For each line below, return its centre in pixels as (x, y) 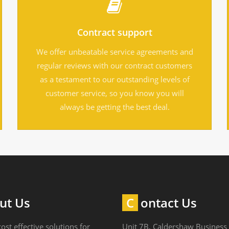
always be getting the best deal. (114, 107)
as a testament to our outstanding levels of (114, 79)
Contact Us (169, 202)
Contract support (114, 32)
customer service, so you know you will (114, 93)
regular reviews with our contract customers (114, 65)
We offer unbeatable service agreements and (114, 51)
